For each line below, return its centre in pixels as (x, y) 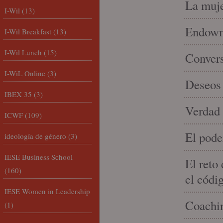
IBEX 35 (18, 94)
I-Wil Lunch (23, 52)
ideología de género (35, 136)
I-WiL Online (25, 73)
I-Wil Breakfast (28, 31)
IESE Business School (39, 157)
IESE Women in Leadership (47, 191)
